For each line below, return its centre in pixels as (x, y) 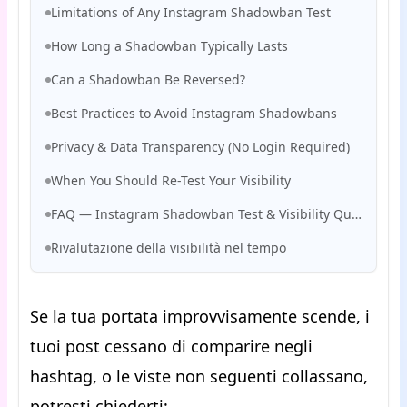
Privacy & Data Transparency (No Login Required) (200, 147)
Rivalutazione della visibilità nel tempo (169, 248)
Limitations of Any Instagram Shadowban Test (191, 12)
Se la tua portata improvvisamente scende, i (200, 316)
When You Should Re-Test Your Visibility (171, 180)
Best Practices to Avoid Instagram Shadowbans (194, 113)
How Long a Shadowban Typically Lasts (169, 46)
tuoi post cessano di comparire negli (171, 346)
